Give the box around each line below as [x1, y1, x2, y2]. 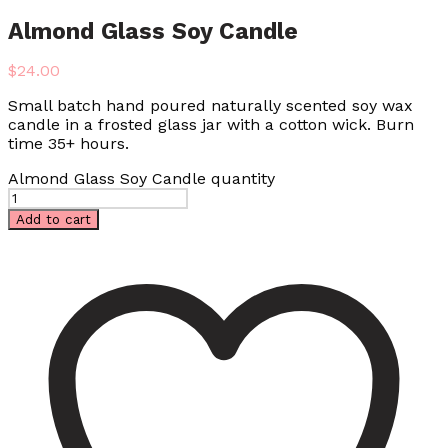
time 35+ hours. [8, 134, 129, 154]
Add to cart [16, 212, 91, 228]
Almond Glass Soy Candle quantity [8, 169, 275, 189]
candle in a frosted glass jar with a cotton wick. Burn [8, 115, 414, 135]
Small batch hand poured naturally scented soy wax [8, 96, 413, 116]
